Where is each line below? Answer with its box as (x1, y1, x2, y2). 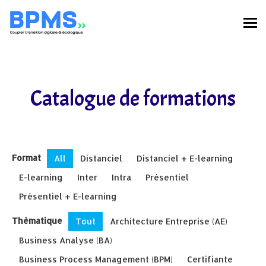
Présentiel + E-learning (19, 191, 117, 201)
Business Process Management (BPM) (19, 254, 173, 264)
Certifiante (187, 254, 233, 264)
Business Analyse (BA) (19, 235, 112, 245)
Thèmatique (12, 215, 62, 226)
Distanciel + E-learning (137, 153, 233, 163)
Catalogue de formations (30, 85, 236, 112)
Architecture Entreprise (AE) (110, 216, 227, 226)
